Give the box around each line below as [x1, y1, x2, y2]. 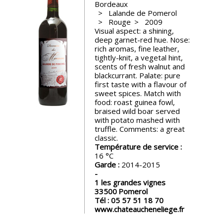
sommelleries [42, 108, 88, 119]
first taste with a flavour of [94, 79, 186, 89]
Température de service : [94, 141, 184, 152]
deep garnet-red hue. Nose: [94, 34, 190, 45]
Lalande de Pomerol [108, 7, 177, 18]
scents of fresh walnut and [94, 61, 185, 71]
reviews [42, 70, 68, 81]
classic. [94, 132, 118, 143]
